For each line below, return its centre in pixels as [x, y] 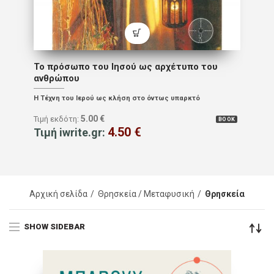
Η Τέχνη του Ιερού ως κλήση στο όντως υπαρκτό [117, 98]
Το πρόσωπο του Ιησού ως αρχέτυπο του [126, 66]
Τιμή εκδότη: [57, 119]
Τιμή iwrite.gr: [71, 132]
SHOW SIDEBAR [54, 226]
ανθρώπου [57, 78]
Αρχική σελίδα [58, 194]
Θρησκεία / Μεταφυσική [146, 194]
